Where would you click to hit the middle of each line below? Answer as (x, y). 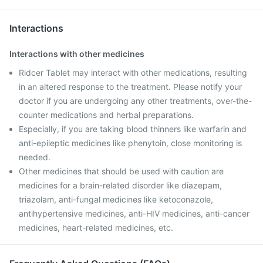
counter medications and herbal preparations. (106, 115)
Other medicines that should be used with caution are (121, 171)
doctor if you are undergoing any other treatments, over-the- (135, 101)
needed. (35, 157)
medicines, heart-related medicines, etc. (96, 227)
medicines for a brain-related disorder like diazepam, (120, 185)
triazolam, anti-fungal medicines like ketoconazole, (116, 199)
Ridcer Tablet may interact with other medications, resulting (133, 73)
